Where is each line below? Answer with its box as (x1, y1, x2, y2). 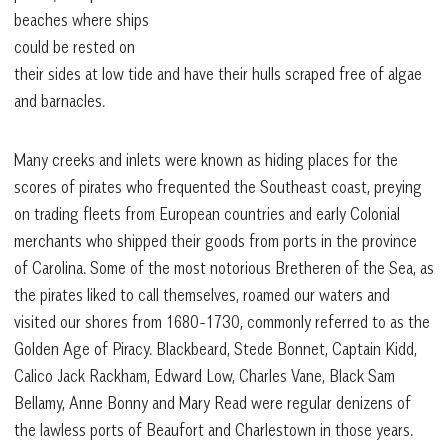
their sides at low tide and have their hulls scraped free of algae (14, 63, 422, 84)
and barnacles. (14, 90, 105, 111)
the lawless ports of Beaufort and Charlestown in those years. (14, 419, 413, 440)
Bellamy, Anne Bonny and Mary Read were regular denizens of (14, 392, 411, 413)
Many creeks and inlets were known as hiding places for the (14, 149, 398, 170)
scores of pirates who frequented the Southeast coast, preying (14, 176, 422, 197)
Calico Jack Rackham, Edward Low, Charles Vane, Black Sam (14, 365, 395, 386)
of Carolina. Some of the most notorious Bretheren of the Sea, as (14, 257, 434, 278)
